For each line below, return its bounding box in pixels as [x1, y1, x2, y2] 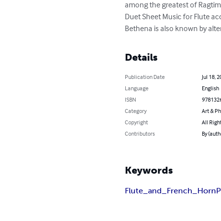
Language [125, 84, 149, 92]
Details [125, 51, 158, 64]
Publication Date [125, 73, 165, 81]
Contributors [125, 130, 155, 138]
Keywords [125, 164, 173, 177]
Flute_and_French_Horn [125, 186, 217, 196]
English [201, 84, 219, 92]
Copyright [125, 118, 148, 126]
